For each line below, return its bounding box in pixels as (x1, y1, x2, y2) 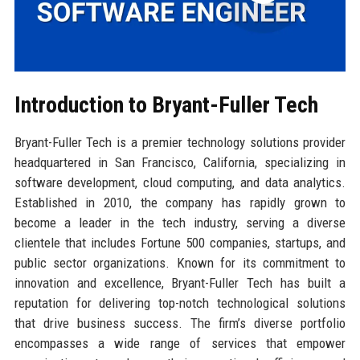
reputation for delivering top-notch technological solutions (14, 294, 346, 311)
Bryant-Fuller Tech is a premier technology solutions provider (14, 133, 346, 150)
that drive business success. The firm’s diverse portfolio (14, 314, 346, 331)
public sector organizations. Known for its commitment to (14, 254, 346, 271)
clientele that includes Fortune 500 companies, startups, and (14, 234, 346, 251)
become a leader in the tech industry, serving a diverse (14, 214, 346, 231)
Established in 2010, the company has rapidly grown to (14, 194, 346, 211)
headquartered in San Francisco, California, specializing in (14, 153, 346, 170)
